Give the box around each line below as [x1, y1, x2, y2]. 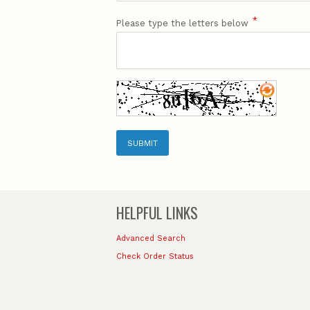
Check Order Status [116, 251, 194, 261]
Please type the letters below [116, 18, 248, 29]
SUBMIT [127, 138, 158, 148]
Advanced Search [116, 233, 185, 243]
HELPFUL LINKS [116, 201, 198, 224]
